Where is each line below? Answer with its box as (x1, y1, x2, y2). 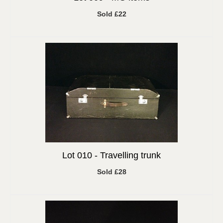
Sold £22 (97, 10, 126, 18)
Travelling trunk (100, 150, 161, 160)
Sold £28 (97, 168, 126, 176)
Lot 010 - (62, 150, 100, 160)
